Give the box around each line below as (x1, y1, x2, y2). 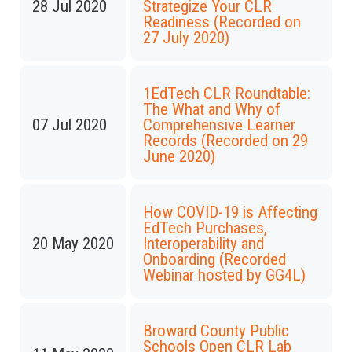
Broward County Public (143, 321, 289, 340)
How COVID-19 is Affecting (143, 203, 317, 222)
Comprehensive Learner (143, 115, 295, 134)
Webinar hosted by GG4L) (143, 266, 306, 284)
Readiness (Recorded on (143, 13, 301, 31)
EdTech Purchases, (143, 218, 267, 237)
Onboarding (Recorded (143, 250, 286, 269)
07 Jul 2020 (32, 115, 107, 134)
